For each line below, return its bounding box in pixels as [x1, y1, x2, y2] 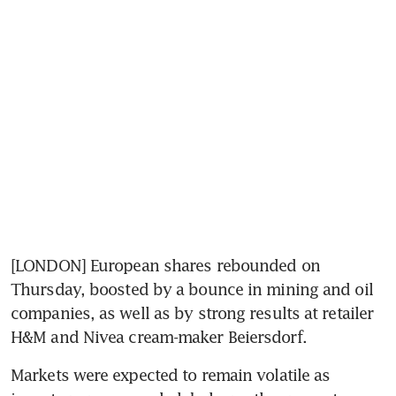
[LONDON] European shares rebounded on [11, 255, 320, 276]
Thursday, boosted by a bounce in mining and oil [11, 279, 373, 300]
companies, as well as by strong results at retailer [11, 303, 374, 324]
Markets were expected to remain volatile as [11, 365, 331, 385]
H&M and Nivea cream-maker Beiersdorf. [11, 327, 307, 347]
